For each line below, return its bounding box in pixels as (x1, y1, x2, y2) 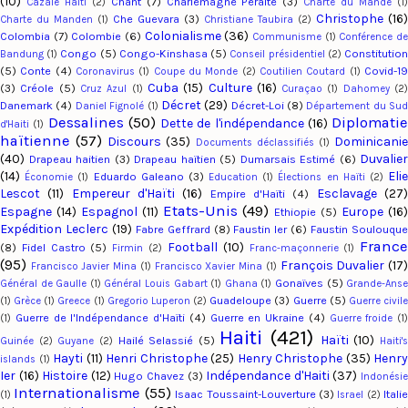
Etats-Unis (162, 202, 238, 220)
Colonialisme (144, 28, 221, 45)
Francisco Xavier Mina (154, 260, 263, 273)
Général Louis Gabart (104, 278, 208, 291)
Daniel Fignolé (75, 100, 145, 113)
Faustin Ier (233, 222, 288, 237)
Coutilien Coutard (260, 66, 346, 78)
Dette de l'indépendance (160, 116, 304, 132)
